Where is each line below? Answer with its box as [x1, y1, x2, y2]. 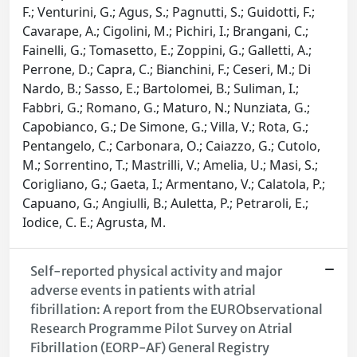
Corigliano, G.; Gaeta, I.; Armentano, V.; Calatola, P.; [22, 175, 325, 194]
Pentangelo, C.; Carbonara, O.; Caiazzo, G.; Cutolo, [22, 137, 320, 155]
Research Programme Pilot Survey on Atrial [29, 320, 292, 337]
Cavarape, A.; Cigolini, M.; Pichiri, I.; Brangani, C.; [22, 22, 308, 41]
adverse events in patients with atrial [29, 282, 256, 299]
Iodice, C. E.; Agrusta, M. [22, 214, 166, 232]
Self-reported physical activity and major [29, 263, 282, 280]
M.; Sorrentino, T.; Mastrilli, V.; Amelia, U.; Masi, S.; [22, 156, 318, 175]
